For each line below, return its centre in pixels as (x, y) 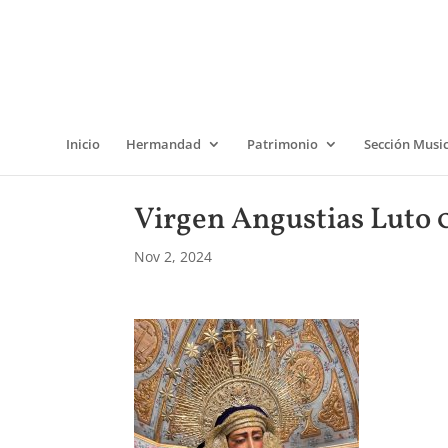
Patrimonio (282, 144)
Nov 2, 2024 (173, 256)
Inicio (83, 144)
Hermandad (163, 144)
